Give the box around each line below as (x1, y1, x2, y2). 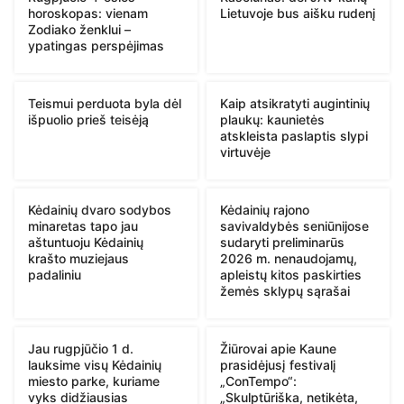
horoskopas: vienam (28, 5, 148, 21)
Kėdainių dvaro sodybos (28, 201, 171, 217)
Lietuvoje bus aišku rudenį (220, 5, 376, 21)
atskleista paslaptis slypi (220, 127, 368, 143)
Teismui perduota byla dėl (28, 95, 181, 111)
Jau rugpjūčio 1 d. (28, 340, 133, 356)
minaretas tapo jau (28, 217, 138, 234)
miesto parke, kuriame (28, 372, 160, 389)
